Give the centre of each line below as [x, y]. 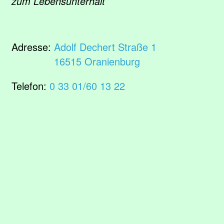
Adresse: [33, 47]
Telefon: [30, 86]
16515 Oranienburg [97, 61]
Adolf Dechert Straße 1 [105, 47]
